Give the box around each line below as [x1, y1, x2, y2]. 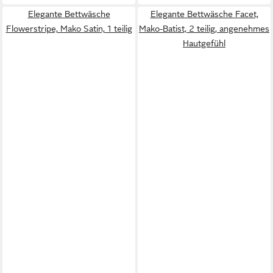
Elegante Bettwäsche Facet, [150, 9, 258, 19]
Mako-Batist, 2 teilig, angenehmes [139, 24, 269, 34]
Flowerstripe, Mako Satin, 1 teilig [5, 24, 132, 34]
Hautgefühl [183, 38, 225, 48]
